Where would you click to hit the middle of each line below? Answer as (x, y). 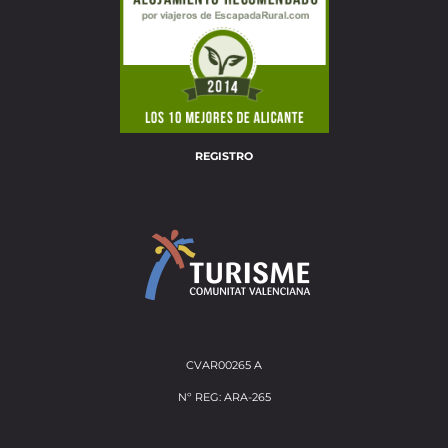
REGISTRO (224, 156)
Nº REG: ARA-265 (224, 397)
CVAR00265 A (224, 365)
